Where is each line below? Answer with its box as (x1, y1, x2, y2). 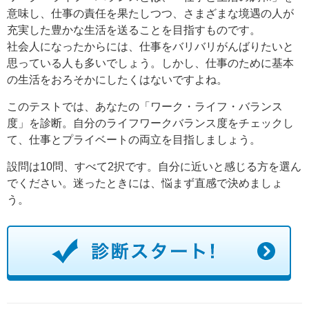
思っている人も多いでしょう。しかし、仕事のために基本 (7, 57, 294, 69)
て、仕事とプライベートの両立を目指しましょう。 (7, 134, 261, 146)
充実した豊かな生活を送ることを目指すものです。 (7, 24, 261, 36)
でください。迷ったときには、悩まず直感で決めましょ (7, 177, 283, 189)
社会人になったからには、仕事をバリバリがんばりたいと (7, 41, 294, 52)
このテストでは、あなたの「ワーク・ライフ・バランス (7, 101, 283, 112)
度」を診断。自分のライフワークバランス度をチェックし (7, 117, 294, 129)
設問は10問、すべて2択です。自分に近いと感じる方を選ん (7, 161, 301, 172)
